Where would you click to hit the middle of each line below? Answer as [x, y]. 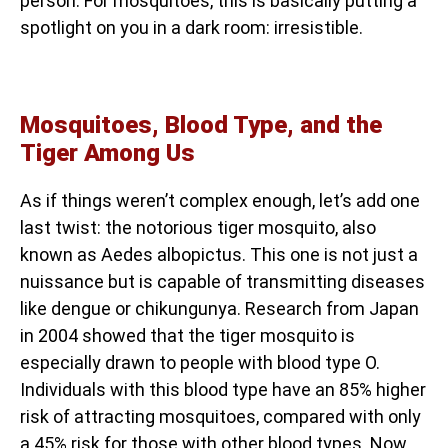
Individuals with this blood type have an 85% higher [223, 389]
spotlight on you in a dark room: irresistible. [191, 27]
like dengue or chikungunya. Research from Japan [219, 308]
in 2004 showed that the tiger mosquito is [187, 335]
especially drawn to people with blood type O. [200, 362]
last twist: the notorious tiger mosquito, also [198, 227]
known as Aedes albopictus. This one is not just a [219, 254]
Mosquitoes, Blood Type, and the [201, 124]
